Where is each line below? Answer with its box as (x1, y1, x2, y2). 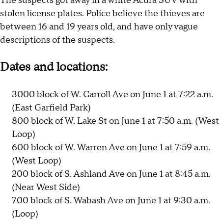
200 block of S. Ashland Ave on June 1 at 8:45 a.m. (12, 168, 211, 180)
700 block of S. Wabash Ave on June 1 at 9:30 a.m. (12, 195, 210, 207)
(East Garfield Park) (12, 102, 91, 114)
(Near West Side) (12, 182, 80, 193)
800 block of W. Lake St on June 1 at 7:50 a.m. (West (12, 115, 219, 127)
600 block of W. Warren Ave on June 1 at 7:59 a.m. (12, 142, 210, 154)
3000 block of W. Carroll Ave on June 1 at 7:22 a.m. (12, 89, 213, 101)
